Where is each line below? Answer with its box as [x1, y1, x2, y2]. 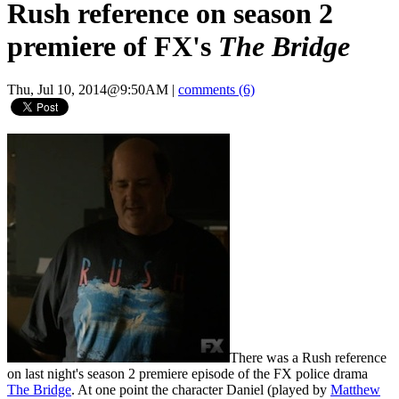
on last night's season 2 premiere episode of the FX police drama [7, 366, 368, 382]
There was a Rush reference [230, 350, 387, 366]
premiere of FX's [7, 30, 218, 63]
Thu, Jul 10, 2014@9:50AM [7, 82, 168, 98]
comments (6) [178, 82, 255, 98]
